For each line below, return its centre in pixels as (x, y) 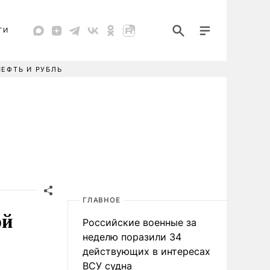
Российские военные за (140, 222)
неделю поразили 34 (132, 237)
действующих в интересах (146, 251)
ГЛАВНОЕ (102, 200)
